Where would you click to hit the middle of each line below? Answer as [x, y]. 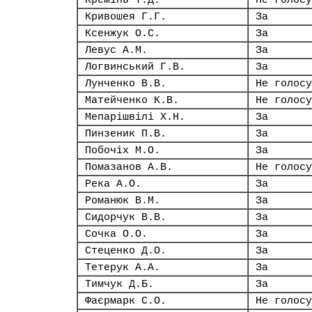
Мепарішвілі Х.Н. [135, 117]
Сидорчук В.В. [126, 217]
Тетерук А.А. [123, 267]
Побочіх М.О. [123, 150]
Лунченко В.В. [126, 84]
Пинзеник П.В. [126, 134]
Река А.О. [113, 184]
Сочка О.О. [116, 234]
